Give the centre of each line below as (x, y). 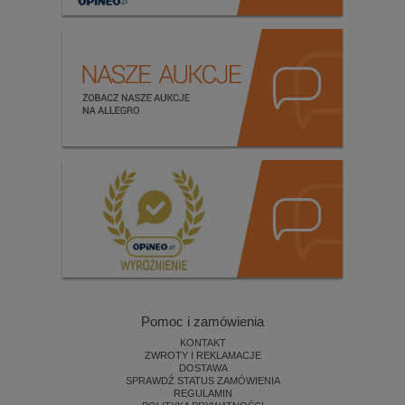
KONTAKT (203, 343)
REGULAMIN (203, 394)
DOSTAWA (203, 368)
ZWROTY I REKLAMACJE (203, 356)
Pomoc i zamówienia (202, 322)
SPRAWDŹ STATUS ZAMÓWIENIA (203, 381)
